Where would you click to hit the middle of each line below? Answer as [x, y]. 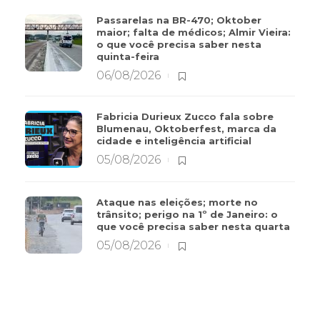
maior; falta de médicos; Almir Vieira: [194, 32]
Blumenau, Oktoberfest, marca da [186, 128]
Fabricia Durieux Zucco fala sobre [185, 116]
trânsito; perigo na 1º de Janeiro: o [187, 214]
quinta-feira [129, 56]
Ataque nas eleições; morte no [177, 202]
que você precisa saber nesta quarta [195, 226]
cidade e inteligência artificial [175, 140]
